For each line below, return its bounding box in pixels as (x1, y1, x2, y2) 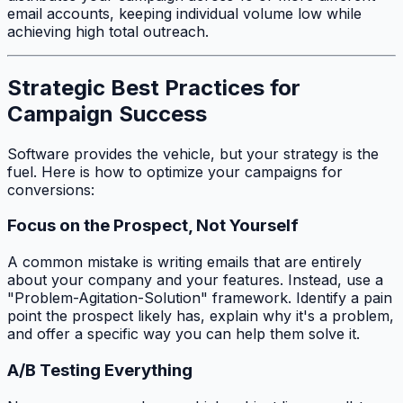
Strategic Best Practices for (7, 74, 300, 101)
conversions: (7, 180, 94, 199)
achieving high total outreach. (7, 22, 209, 40)
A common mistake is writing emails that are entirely (7, 253, 362, 272)
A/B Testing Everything (7, 359, 193, 381)
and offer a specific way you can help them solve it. (7, 325, 360, 344)
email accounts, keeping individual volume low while (7, 4, 362, 22)
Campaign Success (7, 100, 207, 127)
